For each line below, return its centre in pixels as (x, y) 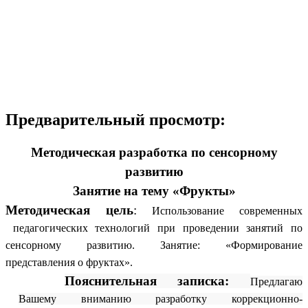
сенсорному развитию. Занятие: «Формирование (154, 245)
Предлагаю (276, 282)
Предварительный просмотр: (115, 120)
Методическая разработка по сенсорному (154, 152)
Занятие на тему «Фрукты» (154, 191)
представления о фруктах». (69, 262)
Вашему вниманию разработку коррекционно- (160, 299)
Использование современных (220, 211)
